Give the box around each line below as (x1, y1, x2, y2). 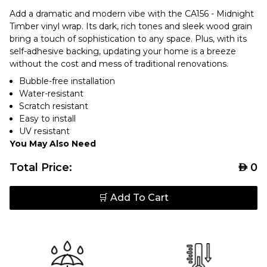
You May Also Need (10, 138, 96, 149)
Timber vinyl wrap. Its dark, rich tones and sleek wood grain (10, 20, 252, 32)
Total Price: (10, 160, 72, 174)
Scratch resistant (19, 100, 88, 111)
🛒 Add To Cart (98, 191, 169, 203)
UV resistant (19, 125, 70, 136)
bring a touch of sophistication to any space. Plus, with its (10, 33, 247, 44)
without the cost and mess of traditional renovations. (10, 58, 228, 69)
